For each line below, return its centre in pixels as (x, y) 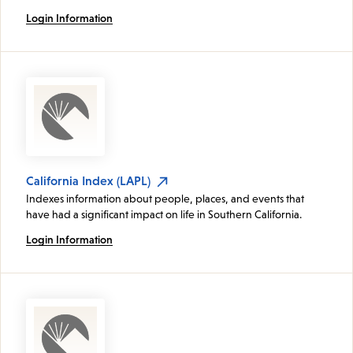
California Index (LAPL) (88, 180)
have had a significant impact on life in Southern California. (165, 214)
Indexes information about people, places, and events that (165, 198)
